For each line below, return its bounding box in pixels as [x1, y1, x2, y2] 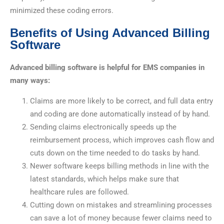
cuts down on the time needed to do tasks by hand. [30, 148, 200, 158]
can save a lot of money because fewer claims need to [30, 213, 212, 223]
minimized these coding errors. [10, 6, 113, 15]
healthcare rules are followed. [30, 187, 129, 197]
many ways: [10, 76, 50, 85]
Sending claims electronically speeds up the [30, 122, 176, 132]
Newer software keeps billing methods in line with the [30, 161, 209, 171]
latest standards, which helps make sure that [30, 174, 179, 184]
